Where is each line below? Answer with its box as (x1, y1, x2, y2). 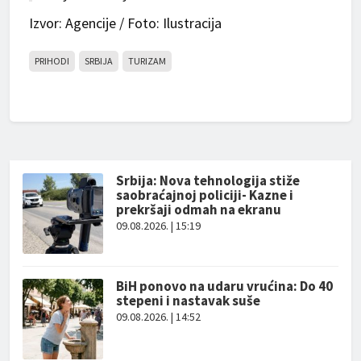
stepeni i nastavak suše (116, 291, 260, 309)
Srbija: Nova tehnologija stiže (116, 171, 300, 189)
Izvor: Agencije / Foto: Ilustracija (29, 13, 222, 32)
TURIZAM (128, 54, 166, 67)
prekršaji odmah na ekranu (116, 200, 281, 218)
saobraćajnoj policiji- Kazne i (116, 185, 293, 204)
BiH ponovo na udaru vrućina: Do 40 (116, 276, 333, 295)
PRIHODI (35, 54, 69, 67)
